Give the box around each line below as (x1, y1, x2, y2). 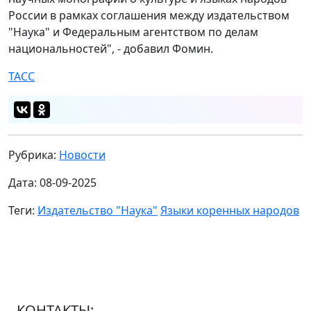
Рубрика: (8, 146, 59, 162)
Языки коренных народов (160, 202, 299, 218)
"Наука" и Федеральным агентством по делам (8, 24, 258, 40)
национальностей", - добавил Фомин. (8, 40, 213, 56)
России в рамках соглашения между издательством (8, 7, 289, 23)
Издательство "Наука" (37, 202, 158, 218)
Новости (59, 146, 106, 162)
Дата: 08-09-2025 (8, 174, 96, 190)
